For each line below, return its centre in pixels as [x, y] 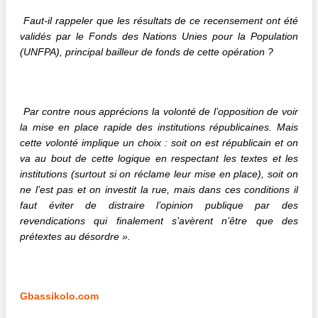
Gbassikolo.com [59, 296]
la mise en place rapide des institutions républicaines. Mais [159, 127]
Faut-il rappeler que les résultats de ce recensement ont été [159, 20]
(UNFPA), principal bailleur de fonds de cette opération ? [147, 51]
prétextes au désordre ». [75, 236]
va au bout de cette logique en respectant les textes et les [159, 158]
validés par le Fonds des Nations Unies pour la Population [159, 36]
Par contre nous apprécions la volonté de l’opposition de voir [159, 111]
